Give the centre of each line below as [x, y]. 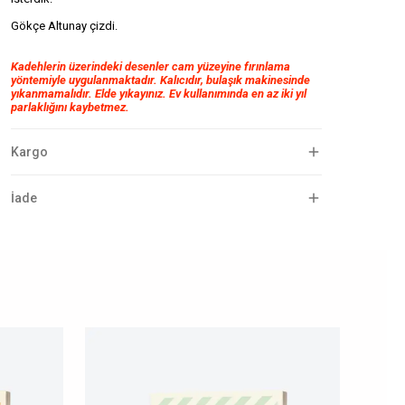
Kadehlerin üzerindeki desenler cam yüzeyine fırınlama [151, 66]
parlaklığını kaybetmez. [70, 107]
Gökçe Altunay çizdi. [64, 26]
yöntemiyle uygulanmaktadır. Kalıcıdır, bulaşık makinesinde [160, 80]
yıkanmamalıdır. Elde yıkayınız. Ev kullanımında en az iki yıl [159, 94]
